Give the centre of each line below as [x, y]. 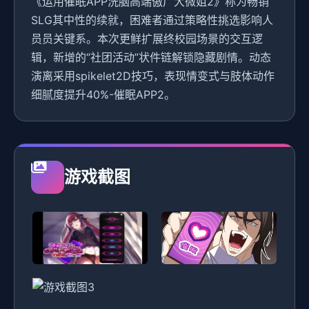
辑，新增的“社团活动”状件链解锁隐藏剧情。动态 [151, 58]
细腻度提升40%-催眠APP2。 [103, 95]
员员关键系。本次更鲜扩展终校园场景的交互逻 [147, 39]
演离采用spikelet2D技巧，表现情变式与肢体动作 [153, 76]
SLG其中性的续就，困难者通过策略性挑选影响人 [152, 20]
